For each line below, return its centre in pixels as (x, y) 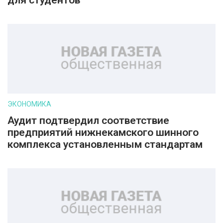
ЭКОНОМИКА (29, 104)
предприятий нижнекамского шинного (103, 132)
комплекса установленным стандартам (105, 144)
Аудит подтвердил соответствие (88, 120)
